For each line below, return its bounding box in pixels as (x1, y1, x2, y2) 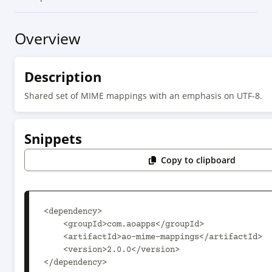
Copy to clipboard (161, 154, 236, 166)
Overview (15, 28, 80, 49)
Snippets (24, 129, 82, 148)
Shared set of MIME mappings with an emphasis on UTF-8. (24, 90, 262, 101)
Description (24, 67, 101, 86)
